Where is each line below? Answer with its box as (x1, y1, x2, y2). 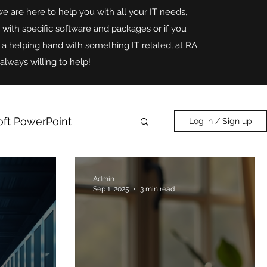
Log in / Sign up (189, 116, 252, 126)
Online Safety (5, 162, 74, 175)
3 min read (140, 184, 175, 193)
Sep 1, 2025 (93, 184, 129, 193)
